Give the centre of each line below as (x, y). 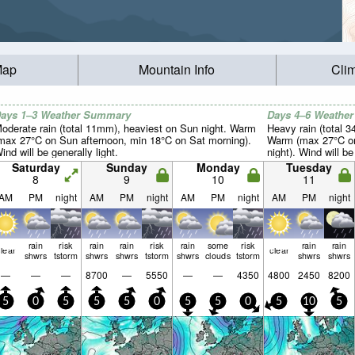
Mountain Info (177, 70)
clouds (218, 255)
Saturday (36, 167)
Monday (218, 167)
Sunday (127, 167)
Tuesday (309, 167)
